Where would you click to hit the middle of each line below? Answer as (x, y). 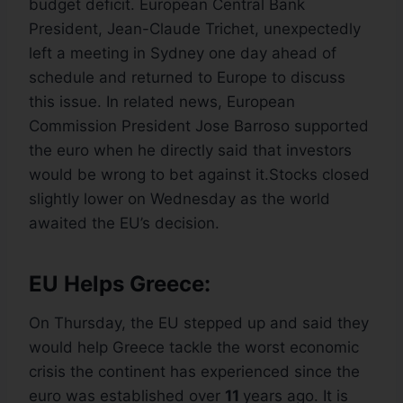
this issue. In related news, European (162, 102)
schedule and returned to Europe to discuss (187, 78)
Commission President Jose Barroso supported (199, 126)
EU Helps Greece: (120, 284)
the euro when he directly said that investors (190, 151)
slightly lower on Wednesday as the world (179, 199)
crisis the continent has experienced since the (194, 372)
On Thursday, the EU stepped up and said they (199, 323)
